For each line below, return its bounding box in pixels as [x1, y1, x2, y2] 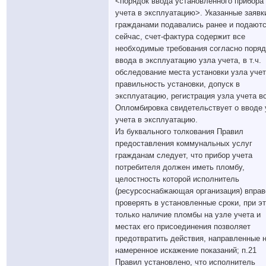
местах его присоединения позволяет [115, 222, 251, 231]
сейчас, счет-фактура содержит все [115, 32, 245, 41]
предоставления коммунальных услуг [115, 139, 252, 148]
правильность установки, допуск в [115, 80, 240, 88]
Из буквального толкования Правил [115, 127, 243, 136]
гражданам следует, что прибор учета [115, 151, 252, 160]
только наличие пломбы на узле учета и [115, 210, 261, 219]
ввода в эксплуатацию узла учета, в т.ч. [115, 56, 261, 65]
